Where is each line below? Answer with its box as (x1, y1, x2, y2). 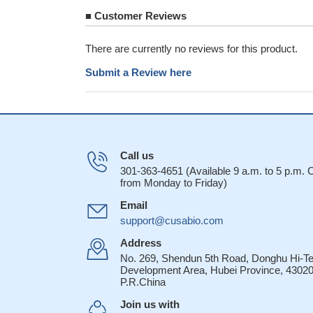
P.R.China (120, 276, 166, 288)
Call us (120, 150, 154, 161)
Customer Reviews (92, 10, 187, 22)
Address (120, 237, 161, 249)
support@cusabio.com (120, 214, 224, 226)
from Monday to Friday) (120, 177, 227, 189)
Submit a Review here (85, 66, 191, 78)
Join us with (120, 298, 180, 310)
